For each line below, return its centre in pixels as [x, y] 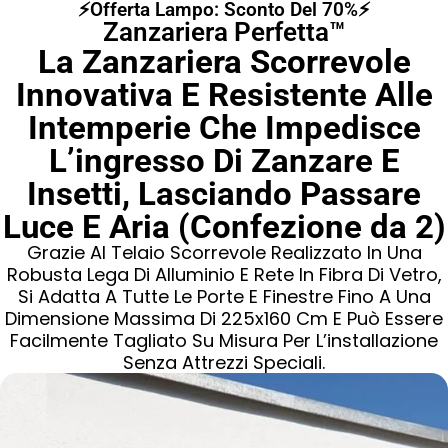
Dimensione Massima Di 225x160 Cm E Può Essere [224, 318]
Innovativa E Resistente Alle [224, 94]
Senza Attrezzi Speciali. [224, 362]
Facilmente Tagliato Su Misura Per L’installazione [224, 340]
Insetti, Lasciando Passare [224, 193]
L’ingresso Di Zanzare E [224, 160]
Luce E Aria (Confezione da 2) [224, 226]
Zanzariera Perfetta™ [224, 32]
